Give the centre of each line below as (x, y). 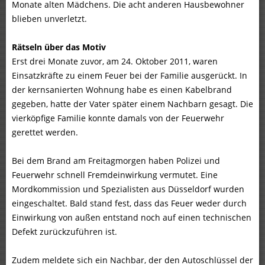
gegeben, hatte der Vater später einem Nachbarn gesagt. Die (132, 104)
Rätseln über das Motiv (59, 47)
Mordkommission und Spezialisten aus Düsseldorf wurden (128, 189)
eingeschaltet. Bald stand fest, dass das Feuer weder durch (129, 203)
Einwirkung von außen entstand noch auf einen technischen (132, 218)
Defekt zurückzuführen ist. (64, 232)
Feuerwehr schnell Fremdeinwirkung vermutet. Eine (115, 175)
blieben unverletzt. (49, 19)
